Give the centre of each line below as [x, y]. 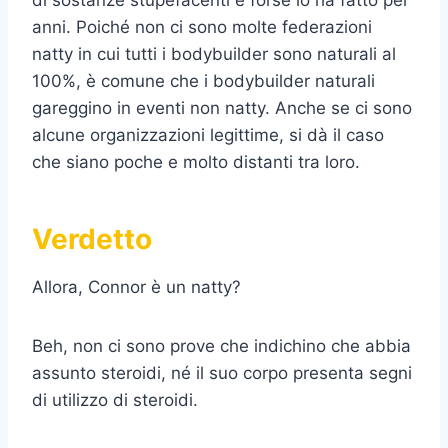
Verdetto [92, 239]
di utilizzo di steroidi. [115, 400]
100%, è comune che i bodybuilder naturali [203, 81]
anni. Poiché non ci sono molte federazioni [202, 27]
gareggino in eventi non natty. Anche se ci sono [222, 108]
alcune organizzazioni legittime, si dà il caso [208, 135]
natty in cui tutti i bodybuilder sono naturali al [214, 54]
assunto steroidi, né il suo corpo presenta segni [222, 373]
